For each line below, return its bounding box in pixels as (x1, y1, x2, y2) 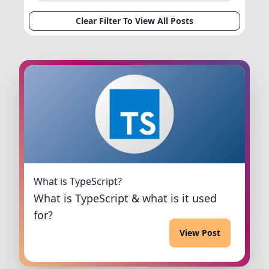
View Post (180, 226, 220, 238)
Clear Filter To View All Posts (76, 15, 193, 26)
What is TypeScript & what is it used (34, 190, 217, 205)
